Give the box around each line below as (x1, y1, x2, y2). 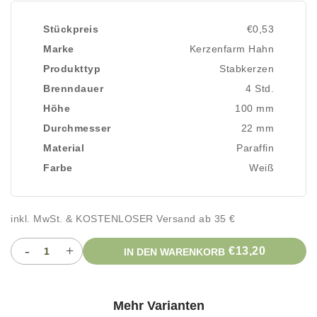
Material (43, 142, 84, 154)
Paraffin (236, 142, 274, 154)
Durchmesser (43, 122, 111, 134)
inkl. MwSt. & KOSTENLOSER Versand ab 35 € (11, 213, 236, 224)
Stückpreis (43, 23, 98, 35)
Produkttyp (43, 63, 100, 74)
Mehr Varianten (113, 299, 204, 313)
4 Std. (246, 83, 274, 94)
